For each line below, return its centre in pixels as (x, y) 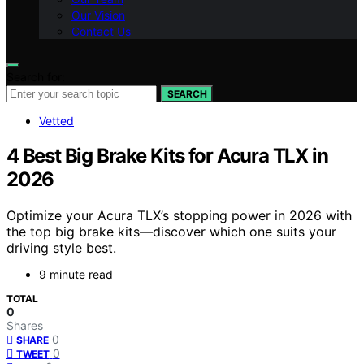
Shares (25, 325)
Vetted (56, 121)
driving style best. (61, 247)
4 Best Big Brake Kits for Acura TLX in (167, 155)
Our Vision (98, 15)
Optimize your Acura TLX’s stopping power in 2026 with (179, 215)
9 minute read (76, 274)
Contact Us (101, 31)
